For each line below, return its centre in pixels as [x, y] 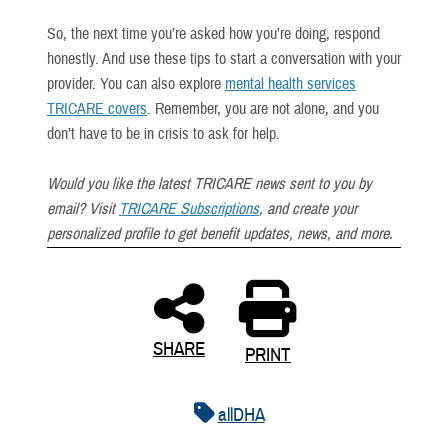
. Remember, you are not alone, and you [263, 108]
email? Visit [83, 208]
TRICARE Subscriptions [189, 208]
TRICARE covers [97, 108]
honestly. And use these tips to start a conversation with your [224, 58]
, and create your [308, 208]
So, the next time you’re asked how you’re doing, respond [213, 33]
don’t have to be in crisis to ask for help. [163, 133]
